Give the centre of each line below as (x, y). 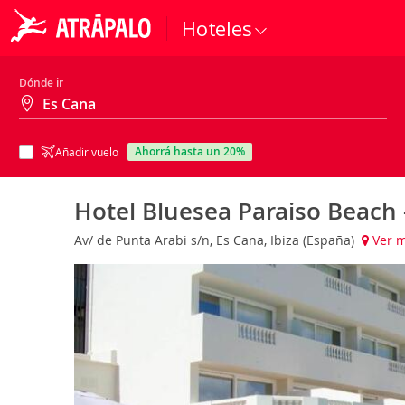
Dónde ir (41, 83)
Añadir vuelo (87, 152)
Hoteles (217, 28)
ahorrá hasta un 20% (193, 151)
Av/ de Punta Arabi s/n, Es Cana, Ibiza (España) (216, 240)
